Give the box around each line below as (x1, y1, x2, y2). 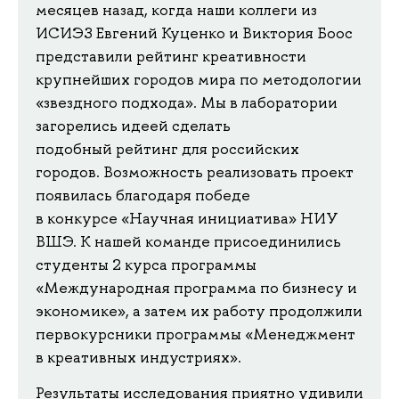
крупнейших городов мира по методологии (36, 69, 362, 90)
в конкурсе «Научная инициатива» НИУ (36, 208, 338, 229)
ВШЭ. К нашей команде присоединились (36, 232, 341, 252)
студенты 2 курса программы (36, 255, 256, 275)
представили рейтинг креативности (36, 46, 306, 67)
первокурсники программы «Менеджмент (36, 324, 355, 345)
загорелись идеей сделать (36, 116, 231, 136)
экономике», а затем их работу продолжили (36, 301, 362, 322)
